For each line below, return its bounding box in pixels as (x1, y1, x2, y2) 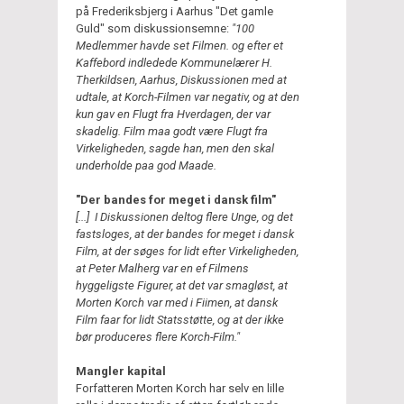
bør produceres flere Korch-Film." (76, 329, 240, 344)
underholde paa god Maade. (76, 158, 216, 172)
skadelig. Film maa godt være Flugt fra (76, 124, 268, 138)
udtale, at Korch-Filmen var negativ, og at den (76, 89, 299, 104)
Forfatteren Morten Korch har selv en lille (76, 381, 284, 395)
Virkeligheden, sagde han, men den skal (76, 141, 274, 155)
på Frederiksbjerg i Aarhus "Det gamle (76, 4, 273, 18)
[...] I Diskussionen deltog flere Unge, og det (76, 209, 293, 224)
